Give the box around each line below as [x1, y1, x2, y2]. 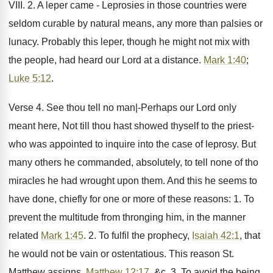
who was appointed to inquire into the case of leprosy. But [9, 139, 256, 149]
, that [239, 230, 260, 241]
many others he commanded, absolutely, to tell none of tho [9, 157, 258, 168]
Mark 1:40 [204, 55, 246, 65]
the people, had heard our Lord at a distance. [9, 55, 204, 65]
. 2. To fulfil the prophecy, [83, 230, 192, 241]
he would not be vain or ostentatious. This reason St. [9, 249, 234, 259]
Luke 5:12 [9, 73, 51, 83]
